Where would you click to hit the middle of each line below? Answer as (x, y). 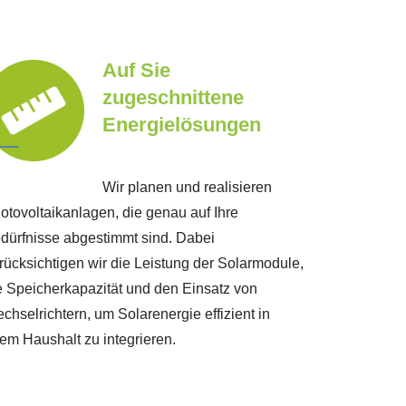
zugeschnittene (173, 98)
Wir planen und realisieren (187, 188)
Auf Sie (136, 71)
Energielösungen (181, 125)
